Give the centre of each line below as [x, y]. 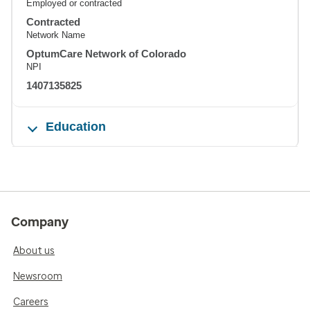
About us [34, 250]
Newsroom [38, 276]
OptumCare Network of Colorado [106, 53]
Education [76, 126]
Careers [31, 302]
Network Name [56, 35]
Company [40, 222]
